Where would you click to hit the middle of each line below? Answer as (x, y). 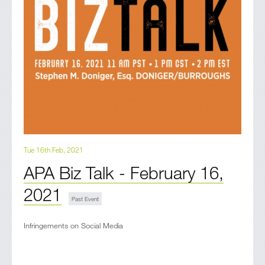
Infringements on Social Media (73, 225)
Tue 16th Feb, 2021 (54, 149)
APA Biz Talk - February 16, (124, 172)
